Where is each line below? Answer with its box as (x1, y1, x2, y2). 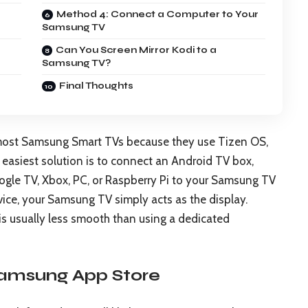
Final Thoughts (59, 80, 134, 91)
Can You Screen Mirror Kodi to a (56, 44, 217, 56)
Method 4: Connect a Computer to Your (56, 8, 259, 20)
